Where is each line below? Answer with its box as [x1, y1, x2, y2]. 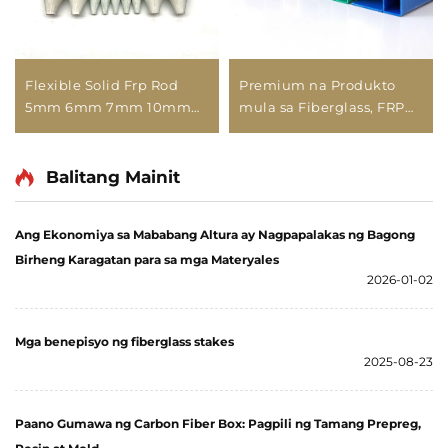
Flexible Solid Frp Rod [25, 77, 178, 93]
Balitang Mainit [46, 167, 180, 187]
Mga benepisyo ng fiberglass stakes [15, 334, 234, 349]
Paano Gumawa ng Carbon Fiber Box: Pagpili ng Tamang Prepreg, [15, 416, 421, 431]
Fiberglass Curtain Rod [25, 121, 184, 137]
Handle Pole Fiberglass [25, 143, 187, 159]
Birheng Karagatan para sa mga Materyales [15, 252, 279, 267]
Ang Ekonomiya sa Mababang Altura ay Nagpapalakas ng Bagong [15, 227, 415, 242]
